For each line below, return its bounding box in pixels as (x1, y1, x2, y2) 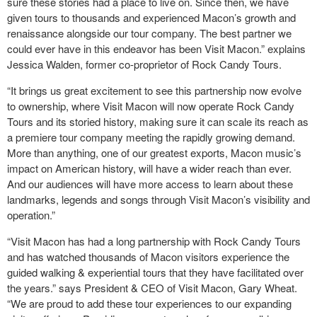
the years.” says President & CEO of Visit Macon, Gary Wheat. (7, 280, 300, 295)
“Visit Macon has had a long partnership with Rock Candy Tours (7, 234, 301, 248)
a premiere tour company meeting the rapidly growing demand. (7, 129, 295, 144)
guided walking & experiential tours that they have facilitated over (7, 265, 304, 279)
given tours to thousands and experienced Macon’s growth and (7, 10, 296, 25)
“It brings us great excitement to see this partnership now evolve (7, 83, 301, 98)
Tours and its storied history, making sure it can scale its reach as (7, 114, 309, 129)
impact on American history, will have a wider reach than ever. (7, 161, 292, 175)
